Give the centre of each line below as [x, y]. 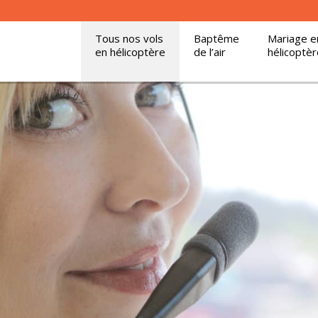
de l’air [210, 52]
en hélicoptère [130, 52]
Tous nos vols [129, 38]
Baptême [216, 38]
